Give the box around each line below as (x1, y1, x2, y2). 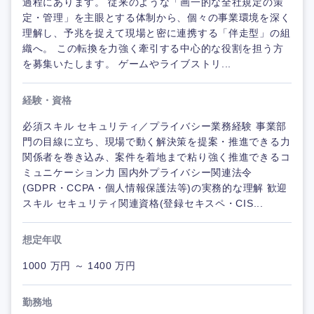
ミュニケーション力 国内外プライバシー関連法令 (22, 167, 253, 179)
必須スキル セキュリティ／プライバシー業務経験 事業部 (22, 121, 287, 132)
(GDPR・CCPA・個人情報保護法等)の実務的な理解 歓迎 (22, 182, 287, 194)
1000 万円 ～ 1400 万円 (22, 260, 136, 272)
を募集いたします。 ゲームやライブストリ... (22, 58, 232, 70)
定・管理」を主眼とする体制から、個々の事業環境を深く (22, 12, 291, 24)
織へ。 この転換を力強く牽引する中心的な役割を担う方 (22, 43, 284, 55)
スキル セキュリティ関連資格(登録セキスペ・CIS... (22, 198, 264, 210)
